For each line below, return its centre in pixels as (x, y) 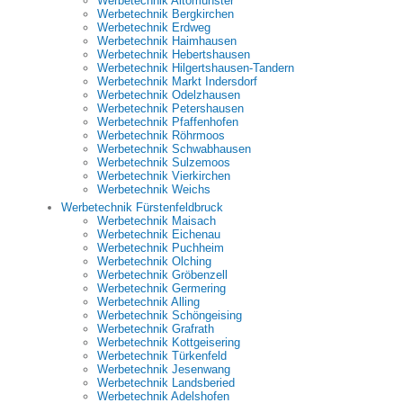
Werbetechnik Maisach (157, 221)
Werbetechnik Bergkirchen (166, 14)
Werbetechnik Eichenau (159, 234)
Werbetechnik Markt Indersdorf (177, 81)
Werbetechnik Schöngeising (170, 315)
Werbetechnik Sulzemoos (164, 162)
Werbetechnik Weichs (154, 189)
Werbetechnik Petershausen (170, 108)
